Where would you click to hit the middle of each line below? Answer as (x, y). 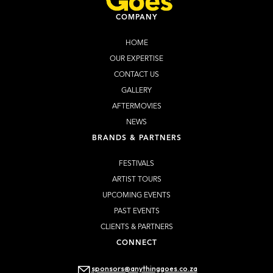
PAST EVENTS (136, 212)
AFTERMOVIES (136, 107)
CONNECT (136, 243)
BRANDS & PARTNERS (136, 139)
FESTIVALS (136, 164)
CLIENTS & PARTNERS (136, 228)
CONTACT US (136, 75)
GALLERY (136, 91)
